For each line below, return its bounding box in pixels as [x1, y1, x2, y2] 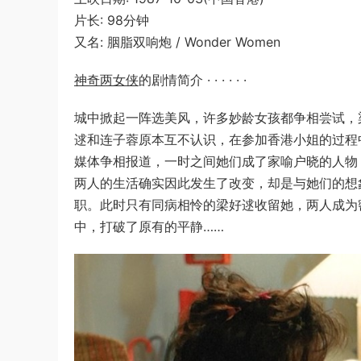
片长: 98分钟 [74, 12, 149, 28]
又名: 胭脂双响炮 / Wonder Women [74, 34, 280, 50]
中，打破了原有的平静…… [74, 218, 224, 234]
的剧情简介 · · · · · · [139, 72, 247, 88]
